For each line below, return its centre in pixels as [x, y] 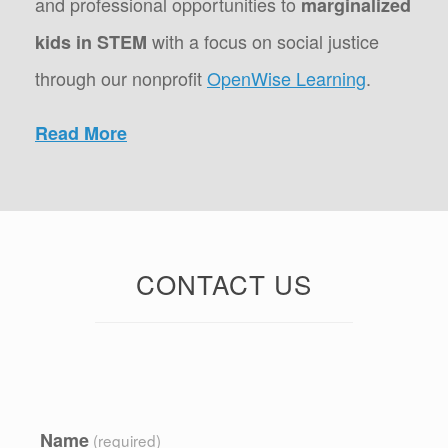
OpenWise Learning [286, 78]
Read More [81, 133]
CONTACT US [224, 284]
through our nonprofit [121, 78]
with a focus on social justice [263, 41]
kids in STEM [91, 42]
